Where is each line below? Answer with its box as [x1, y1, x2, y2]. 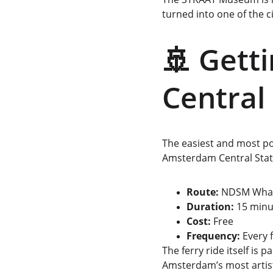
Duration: [186, 200, 234, 213]
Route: [186, 185, 219, 199]
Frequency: [186, 229, 240, 243]
